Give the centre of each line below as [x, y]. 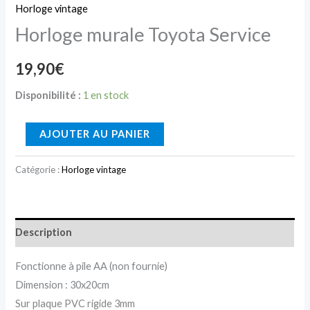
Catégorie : [39, 169]
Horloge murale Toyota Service [144, 35]
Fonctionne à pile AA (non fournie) [92, 266]
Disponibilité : [48, 95]
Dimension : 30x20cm [63, 285]
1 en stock [106, 95]
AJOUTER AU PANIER [95, 134]
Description [44, 232]
